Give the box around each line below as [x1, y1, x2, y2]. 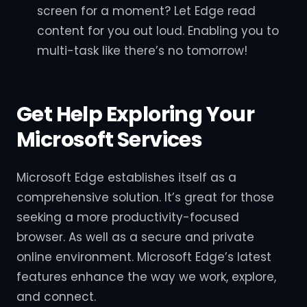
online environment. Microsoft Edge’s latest [16, 249, 271, 266]
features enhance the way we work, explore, [16, 269, 276, 286]
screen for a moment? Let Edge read [36, 2, 256, 19]
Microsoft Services [16, 125, 203, 154]
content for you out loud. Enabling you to [36, 22, 279, 39]
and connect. [16, 288, 96, 306]
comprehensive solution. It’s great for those [16, 189, 274, 206]
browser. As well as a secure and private [16, 229, 254, 246]
